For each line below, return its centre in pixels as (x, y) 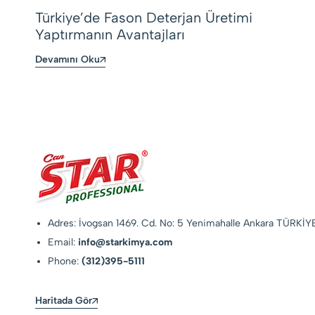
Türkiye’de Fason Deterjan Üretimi (144, 17)
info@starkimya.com (126, 242)
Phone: (65, 261)
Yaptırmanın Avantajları (110, 34)
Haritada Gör (64, 300)
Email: (63, 242)
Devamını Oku (67, 60)
